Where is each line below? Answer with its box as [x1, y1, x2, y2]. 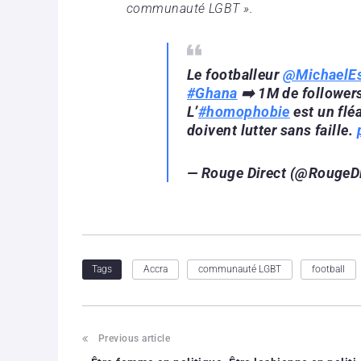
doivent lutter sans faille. [187, 121, 357, 139]
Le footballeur [187, 65, 283, 83]
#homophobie [197, 102, 290, 120]
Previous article [98, 332, 171, 344]
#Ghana [187, 84, 238, 102]
